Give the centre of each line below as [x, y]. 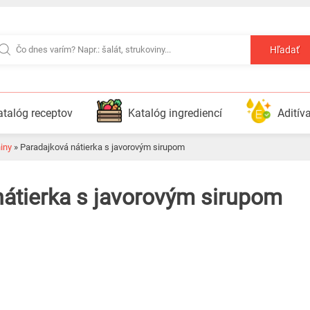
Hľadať [285, 50]
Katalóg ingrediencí [175, 113]
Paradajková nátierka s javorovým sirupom [105, 147]
